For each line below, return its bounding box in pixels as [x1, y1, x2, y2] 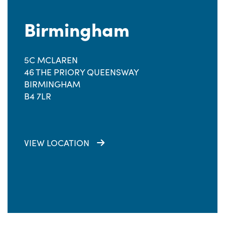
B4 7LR [24, 90, 51, 102]
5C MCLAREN [24, 54, 78, 66]
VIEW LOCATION [24, 137, 89, 149]
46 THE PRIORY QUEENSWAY [24, 66, 139, 78]
